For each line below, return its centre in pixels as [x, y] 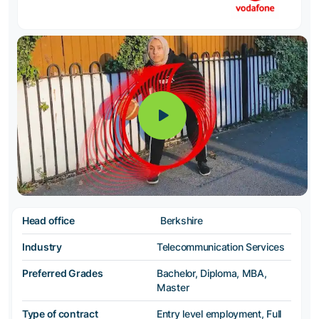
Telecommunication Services [221, 246]
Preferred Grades [63, 273]
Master [173, 287]
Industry [42, 246]
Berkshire [182, 220]
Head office [48, 220]
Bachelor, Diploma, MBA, [212, 273]
